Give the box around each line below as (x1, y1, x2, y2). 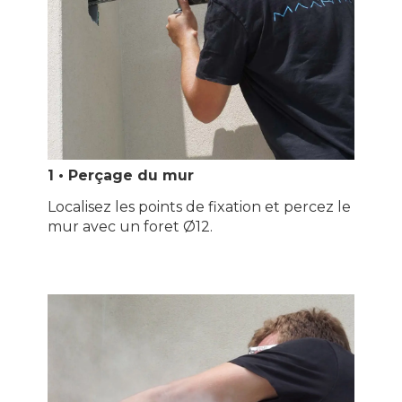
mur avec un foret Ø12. (47, 218, 213, 235)
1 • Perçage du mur (47, 167, 194, 185)
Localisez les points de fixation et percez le (47, 198, 351, 215)
